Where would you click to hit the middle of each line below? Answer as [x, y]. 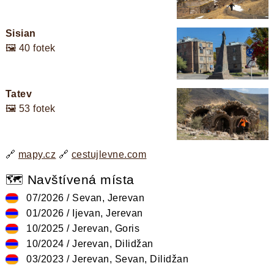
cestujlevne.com [109, 154]
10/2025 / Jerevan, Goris [80, 228]
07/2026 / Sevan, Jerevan [83, 198]
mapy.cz [37, 154]
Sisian [20, 34]
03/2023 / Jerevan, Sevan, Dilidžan [105, 259]
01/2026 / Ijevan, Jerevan [82, 213]
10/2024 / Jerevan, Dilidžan [87, 243]
